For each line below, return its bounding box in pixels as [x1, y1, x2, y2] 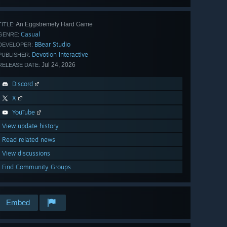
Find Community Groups [2, 163, 71, 171]
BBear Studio [34, 41, 70, 49]
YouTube [12, 108, 35, 117]
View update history [2, 122, 59, 130]
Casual [21, 30, 40, 39]
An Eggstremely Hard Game [15, 21, 93, 28]
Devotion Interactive [32, 51, 88, 59]
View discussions [2, 149, 50, 158]
